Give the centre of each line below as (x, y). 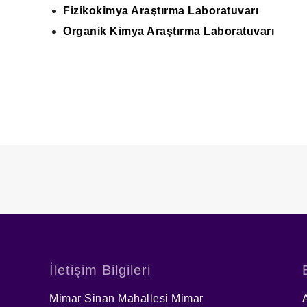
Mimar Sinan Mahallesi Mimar (126, 298)
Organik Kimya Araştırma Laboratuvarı (169, 31)
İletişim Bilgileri (100, 270)
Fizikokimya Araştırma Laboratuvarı (161, 11)
